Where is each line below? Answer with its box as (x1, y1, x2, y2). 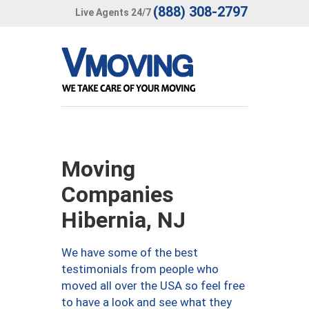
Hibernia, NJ (61, 207, 186, 233)
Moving (61, 156, 135, 182)
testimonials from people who (61, 262, 219, 276)
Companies (61, 181, 174, 208)
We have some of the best (61, 246, 198, 259)
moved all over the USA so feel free (61, 279, 245, 292)
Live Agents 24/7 (75, 6, 151, 18)
